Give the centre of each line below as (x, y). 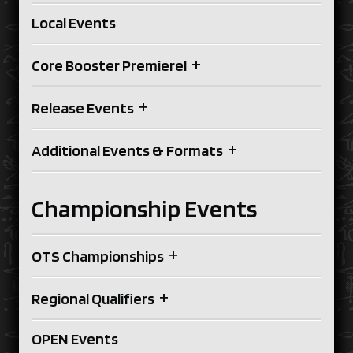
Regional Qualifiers (93, 299)
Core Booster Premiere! (109, 66)
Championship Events (144, 209)
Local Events (74, 23)
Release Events (83, 108)
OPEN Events (75, 339)
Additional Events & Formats (127, 151)
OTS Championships (98, 256)
